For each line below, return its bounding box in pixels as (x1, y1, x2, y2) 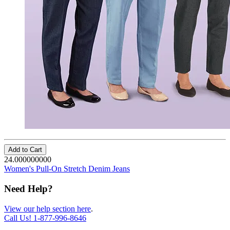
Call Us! (4, 213, 33, 222)
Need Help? (4, 183, 53, 195)
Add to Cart (8, 146, 42, 154)
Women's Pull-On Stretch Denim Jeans (4, 164, 130, 174)
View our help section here (4, 204, 91, 213)
